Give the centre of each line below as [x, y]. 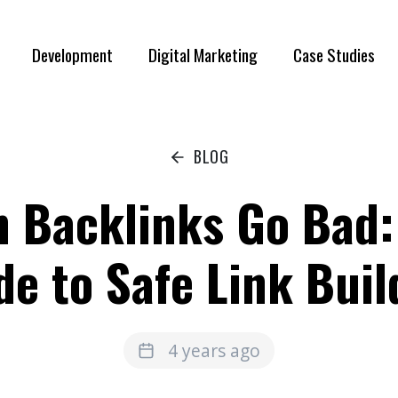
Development [72, 55]
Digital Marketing [203, 55]
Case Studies [334, 55]
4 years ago [215, 350]
